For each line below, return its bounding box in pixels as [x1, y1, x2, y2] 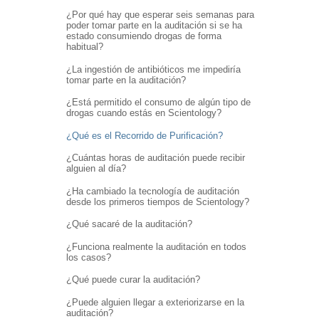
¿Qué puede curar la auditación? [66, 274, 200, 286]
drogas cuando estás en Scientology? [66, 108, 221, 119]
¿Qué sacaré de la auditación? [66, 219, 192, 230]
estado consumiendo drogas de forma [66, 31, 221, 42]
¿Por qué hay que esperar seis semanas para [66, 9, 254, 21]
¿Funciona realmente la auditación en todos [66, 241, 246, 252]
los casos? [66, 251, 111, 263]
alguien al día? [66, 163, 126, 174]
